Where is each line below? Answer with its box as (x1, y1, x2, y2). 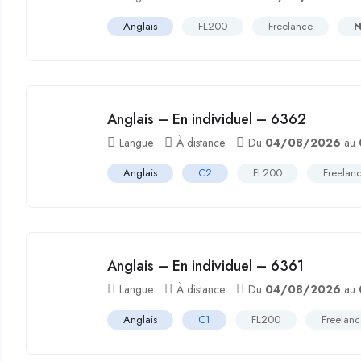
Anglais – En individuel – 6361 (107, 255, 305, 276)
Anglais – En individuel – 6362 (107, 109, 307, 130)
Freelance (268, 19, 313, 34)
